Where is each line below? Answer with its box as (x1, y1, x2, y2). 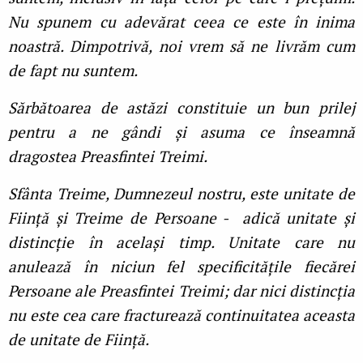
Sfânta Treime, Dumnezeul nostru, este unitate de (8, 183, 355, 204)
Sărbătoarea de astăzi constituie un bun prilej (8, 97, 355, 118)
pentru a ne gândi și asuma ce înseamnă (8, 122, 355, 143)
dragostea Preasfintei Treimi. (8, 146, 211, 167)
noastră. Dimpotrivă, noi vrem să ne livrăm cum (8, 36, 355, 57)
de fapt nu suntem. (8, 60, 138, 81)
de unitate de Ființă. (8, 329, 152, 350)
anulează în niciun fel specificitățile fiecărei (8, 256, 355, 277)
